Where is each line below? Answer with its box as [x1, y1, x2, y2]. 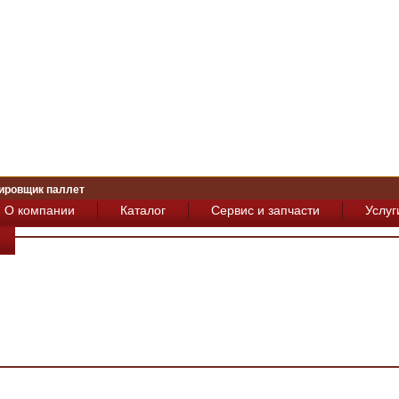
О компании [4, 203, 75, 217]
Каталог [119, 203, 166, 217]
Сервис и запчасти [210, 203, 320, 217]
